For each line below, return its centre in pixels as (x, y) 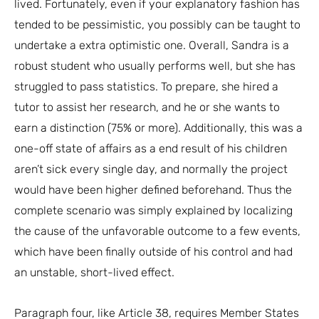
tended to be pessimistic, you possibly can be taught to (157, 24)
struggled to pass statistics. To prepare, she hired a (146, 86)
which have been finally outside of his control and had (153, 251)
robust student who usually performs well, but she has (155, 66)
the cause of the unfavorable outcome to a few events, (157, 231)
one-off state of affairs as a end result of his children (151, 148)
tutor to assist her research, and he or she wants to (147, 107)
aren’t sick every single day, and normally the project (151, 169)
